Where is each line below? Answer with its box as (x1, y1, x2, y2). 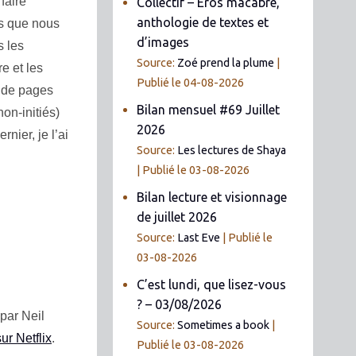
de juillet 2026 (137, 209, 218, 224)
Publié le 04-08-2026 (137, 75, 245, 89)
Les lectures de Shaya (177, 143, 287, 157)
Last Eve (177, 230, 221, 244)
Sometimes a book (177, 318, 270, 331)
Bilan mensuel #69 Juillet (137, 102, 281, 117)
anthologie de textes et (137, 14, 269, 29)
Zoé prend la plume (177, 56, 275, 69)
